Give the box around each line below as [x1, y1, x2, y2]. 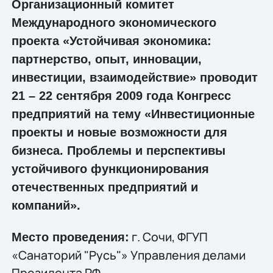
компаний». [11, 198, 80, 212]
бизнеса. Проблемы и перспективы [11, 143, 225, 157]
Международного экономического [11, 15, 216, 29]
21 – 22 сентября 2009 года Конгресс [11, 88, 231, 102]
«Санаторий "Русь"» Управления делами [11, 247, 246, 264]
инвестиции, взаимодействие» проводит [11, 70, 258, 84]
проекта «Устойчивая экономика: [11, 34, 211, 48]
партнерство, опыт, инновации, [11, 52, 202, 66]
